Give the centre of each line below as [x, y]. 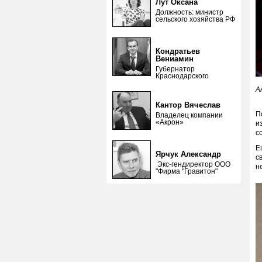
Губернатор [175, 69]
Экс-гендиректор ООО [193, 164]
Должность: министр [189, 12]
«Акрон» [170, 122]
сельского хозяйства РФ [195, 19]
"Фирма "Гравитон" [187, 171]
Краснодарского [182, 76]
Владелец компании [189, 115]
